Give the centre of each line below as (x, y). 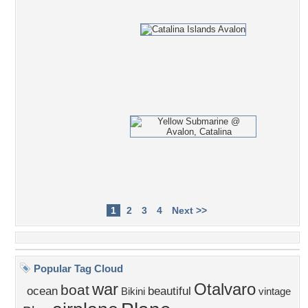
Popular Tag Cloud (77, 268)
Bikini (133, 291)
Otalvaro (224, 289)
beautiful (169, 291)
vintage (274, 291)
